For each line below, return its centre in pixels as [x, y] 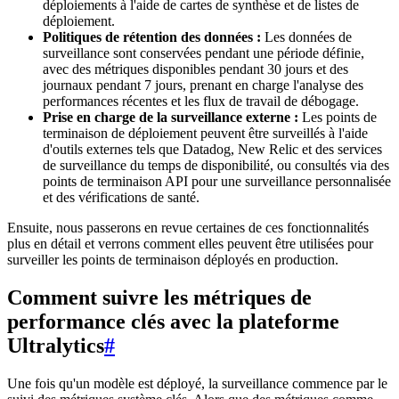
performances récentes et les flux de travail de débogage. [201, 102]
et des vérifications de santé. [121, 198]
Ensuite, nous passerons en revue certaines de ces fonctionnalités [188, 228]
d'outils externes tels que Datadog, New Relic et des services [212, 150]
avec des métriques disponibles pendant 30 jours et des [195, 69]
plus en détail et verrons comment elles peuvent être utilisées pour [190, 244]
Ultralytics [56, 346]
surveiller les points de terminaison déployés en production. [173, 260]
